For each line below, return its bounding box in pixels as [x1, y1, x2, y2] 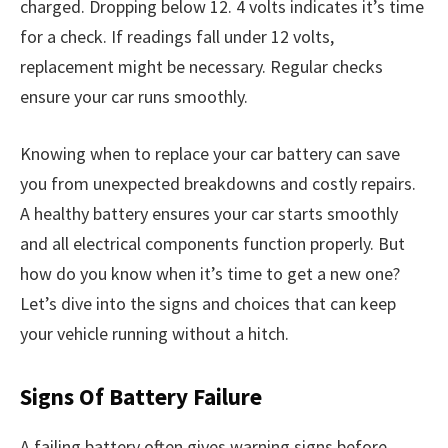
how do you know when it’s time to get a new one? [20, 262, 400, 286]
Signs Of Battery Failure [20, 382, 262, 412]
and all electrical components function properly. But [20, 232, 405, 256]
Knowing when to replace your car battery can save [20, 142, 400, 166]
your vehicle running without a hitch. [20, 322, 289, 346]
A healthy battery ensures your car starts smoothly [20, 202, 398, 226]
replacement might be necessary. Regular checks [20, 54, 383, 78]
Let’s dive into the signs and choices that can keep [20, 292, 396, 316]
